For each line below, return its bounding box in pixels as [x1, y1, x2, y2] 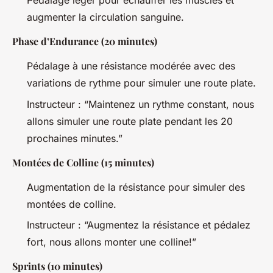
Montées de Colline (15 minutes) [12, 155, 154, 169]
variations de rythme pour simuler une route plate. [27, 77, 256, 90]
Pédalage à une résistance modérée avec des [27, 60, 235, 73]
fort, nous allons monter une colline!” [27, 236, 196, 249]
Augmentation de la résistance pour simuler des [27, 180, 245, 193]
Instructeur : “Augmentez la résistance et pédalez [27, 219, 250, 232]
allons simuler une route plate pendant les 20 [27, 115, 233, 127]
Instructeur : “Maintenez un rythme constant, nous [27, 97, 254, 110]
